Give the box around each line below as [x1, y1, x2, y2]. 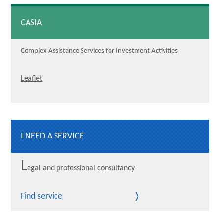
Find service [21, 192, 63, 202]
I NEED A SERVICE [21, 132, 84, 141]
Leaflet [21, 75, 43, 83]
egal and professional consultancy [27, 165, 135, 173]
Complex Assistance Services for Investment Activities [21, 47, 178, 55]
